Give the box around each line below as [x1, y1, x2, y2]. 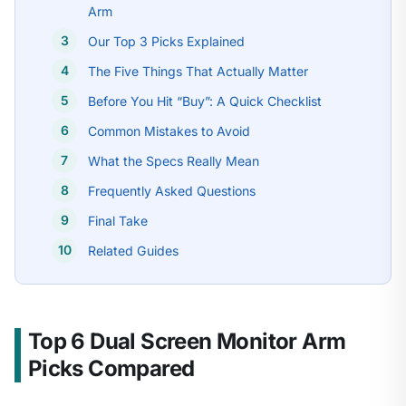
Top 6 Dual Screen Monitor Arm [27, 327, 346, 354]
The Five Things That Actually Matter [88, 63, 308, 79]
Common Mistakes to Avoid [88, 122, 250, 139]
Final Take [88, 212, 148, 228]
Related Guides [88, 242, 179, 258]
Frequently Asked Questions [88, 182, 256, 198]
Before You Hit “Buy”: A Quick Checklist [88, 92, 322, 109]
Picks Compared [27, 354, 195, 382]
